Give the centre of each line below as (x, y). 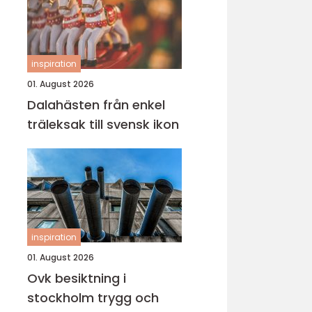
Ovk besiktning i (77, 278)
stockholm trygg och (62, 298)
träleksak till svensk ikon (103, 124)
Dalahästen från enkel (65, 105)
